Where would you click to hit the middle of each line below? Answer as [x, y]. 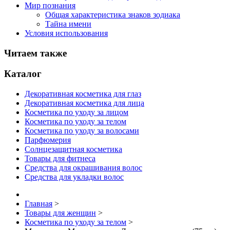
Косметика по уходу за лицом [76, 112]
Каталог [23, 74]
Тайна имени [68, 24]
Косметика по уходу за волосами [82, 131]
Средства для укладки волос [74, 177]
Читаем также [35, 53]
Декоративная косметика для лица [84, 103]
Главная [39, 204]
